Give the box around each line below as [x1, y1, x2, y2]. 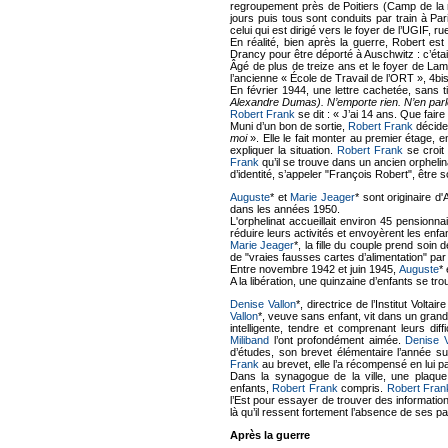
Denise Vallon [230, 297, 296, 310]
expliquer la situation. [230, 143, 337, 156]
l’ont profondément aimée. [269, 333, 406, 346]
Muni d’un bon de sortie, [230, 119, 349, 132]
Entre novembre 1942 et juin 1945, [230, 262, 399, 275]
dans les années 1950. [230, 202, 340, 215]
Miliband [230, 333, 269, 346]
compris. [337, 381, 387, 394]
